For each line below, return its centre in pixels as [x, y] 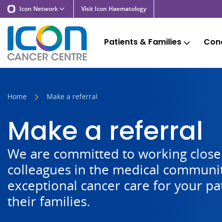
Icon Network [39, 9]
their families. [49, 201]
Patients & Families [143, 42]
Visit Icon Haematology [114, 9]
